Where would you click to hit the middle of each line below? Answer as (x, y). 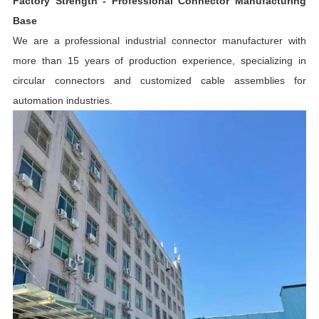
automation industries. (62, 100)
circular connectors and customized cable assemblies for (159, 80)
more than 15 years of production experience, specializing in (159, 60)
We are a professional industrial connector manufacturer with (159, 40)
